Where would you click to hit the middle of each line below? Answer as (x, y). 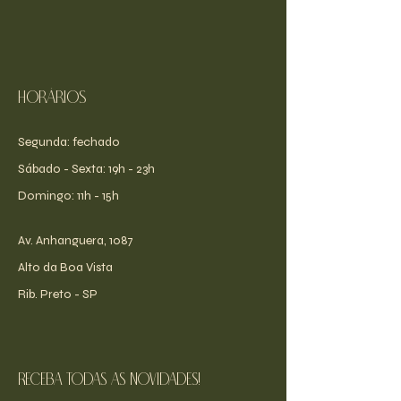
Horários (52, 98)
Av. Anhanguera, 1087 (76, 240)
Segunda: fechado (69, 142)
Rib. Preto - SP (58, 294)
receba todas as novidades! (109, 381)
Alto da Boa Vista (65, 267)
